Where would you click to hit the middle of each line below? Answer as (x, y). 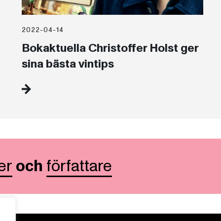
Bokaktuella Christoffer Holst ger (110, 48)
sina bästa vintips (68, 64)
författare (79, 166)
